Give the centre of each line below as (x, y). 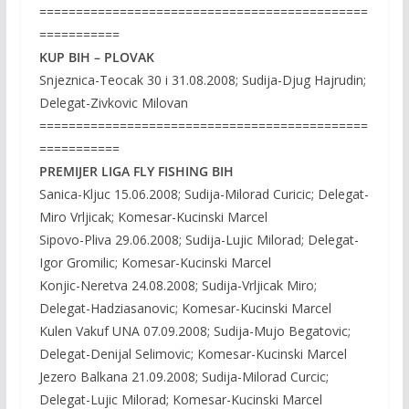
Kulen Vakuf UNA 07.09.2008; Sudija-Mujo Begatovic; (194, 331)
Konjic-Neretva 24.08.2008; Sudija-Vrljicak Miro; (178, 285)
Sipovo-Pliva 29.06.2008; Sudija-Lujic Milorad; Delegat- (199, 240)
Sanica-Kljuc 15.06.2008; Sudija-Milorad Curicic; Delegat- (204, 194)
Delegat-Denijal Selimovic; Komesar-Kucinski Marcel (193, 354)
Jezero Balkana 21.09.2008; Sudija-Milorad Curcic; (184, 377)
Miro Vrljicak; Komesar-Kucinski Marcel (153, 217)
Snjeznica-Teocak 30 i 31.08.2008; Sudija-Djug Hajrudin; (202, 80)
